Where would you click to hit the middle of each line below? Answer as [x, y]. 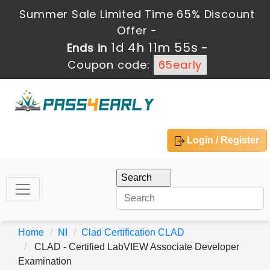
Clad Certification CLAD [133, 232]
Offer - [137, 30]
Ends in [89, 48]
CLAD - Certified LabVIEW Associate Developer [136, 247]
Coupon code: [111, 65]
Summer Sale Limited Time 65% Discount [137, 14]
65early [180, 65]
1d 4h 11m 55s [154, 48]
